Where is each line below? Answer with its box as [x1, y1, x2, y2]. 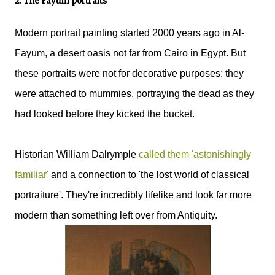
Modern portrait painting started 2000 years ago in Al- [15, 27, 244, 38]
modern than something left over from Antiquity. [15, 209, 217, 220]
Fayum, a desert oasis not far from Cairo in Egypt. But [15, 47, 246, 58]
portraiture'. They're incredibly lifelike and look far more [15, 189, 252, 200]
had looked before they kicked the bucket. [15, 108, 195, 119]
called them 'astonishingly [139, 149, 251, 160]
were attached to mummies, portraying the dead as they [15, 88, 254, 99]
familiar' [15, 169, 48, 180]
